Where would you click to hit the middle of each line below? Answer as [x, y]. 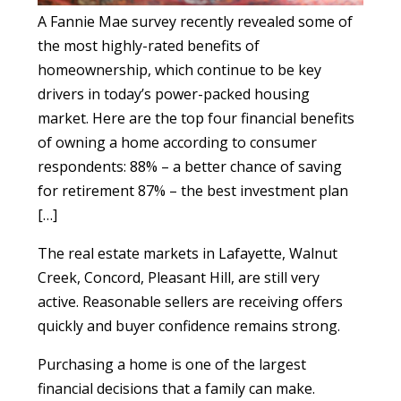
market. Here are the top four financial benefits [196, 118]
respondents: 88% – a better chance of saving [190, 166]
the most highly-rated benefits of [149, 45]
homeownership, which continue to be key [180, 69]
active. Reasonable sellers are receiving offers [191, 301]
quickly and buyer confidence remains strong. [189, 325]
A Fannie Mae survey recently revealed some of [196, 21]
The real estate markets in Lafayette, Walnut [188, 253]
